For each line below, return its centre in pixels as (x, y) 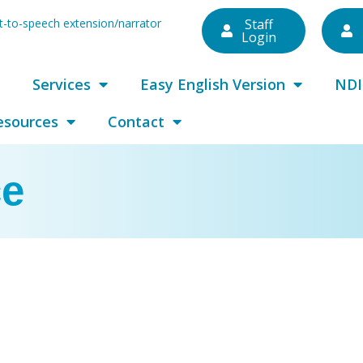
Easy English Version (212, 84)
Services (61, 84)
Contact (136, 122)
